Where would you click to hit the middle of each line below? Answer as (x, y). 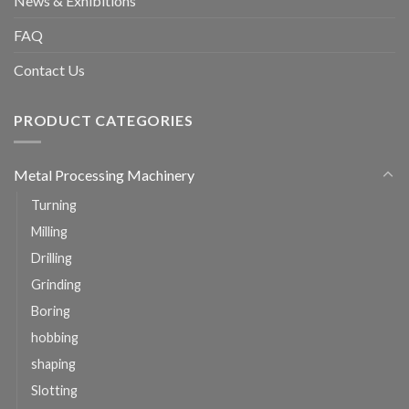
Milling (49, 232)
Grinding (56, 285)
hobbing (55, 338)
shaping (53, 364)
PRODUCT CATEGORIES (104, 120)
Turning (54, 205)
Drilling (52, 258)
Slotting (54, 391)
